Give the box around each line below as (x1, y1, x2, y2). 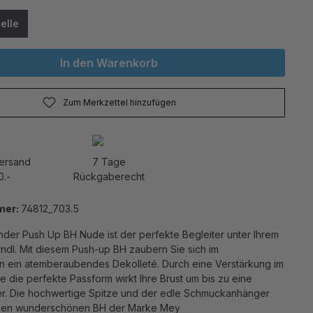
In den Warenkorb (60, 56, 159, 70)
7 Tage (92, 156, 126, 168)
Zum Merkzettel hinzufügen (62, 97, 176, 108)
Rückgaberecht (73, 170, 145, 182)
